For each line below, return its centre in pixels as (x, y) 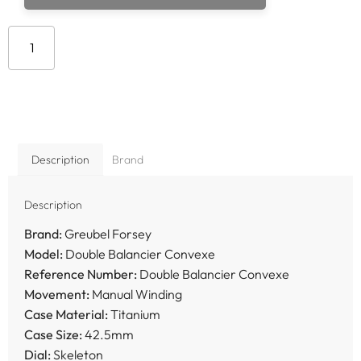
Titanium (134, 314)
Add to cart (188, 56)
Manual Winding (136, 294)
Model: (44, 253)
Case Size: (53, 334)
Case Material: (66, 314)
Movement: (57, 294)
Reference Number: (81, 274)
